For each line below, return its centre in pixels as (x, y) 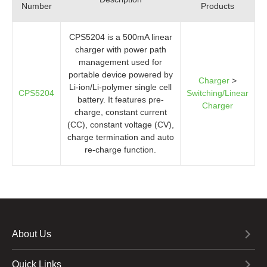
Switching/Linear (218, 93)
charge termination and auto (120, 137)
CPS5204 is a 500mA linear (120, 37)
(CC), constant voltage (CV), (120, 124)
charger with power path (120, 49)
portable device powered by (120, 74)
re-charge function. (120, 149)
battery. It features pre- (120, 99)
